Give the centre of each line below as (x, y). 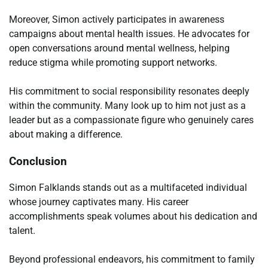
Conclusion (38, 161)
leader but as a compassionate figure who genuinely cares (131, 120)
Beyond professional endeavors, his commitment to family (132, 260)
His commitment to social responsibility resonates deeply (129, 91)
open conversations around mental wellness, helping (119, 48)
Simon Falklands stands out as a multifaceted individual (128, 188)
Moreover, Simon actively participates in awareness (117, 19)
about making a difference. (66, 134)
